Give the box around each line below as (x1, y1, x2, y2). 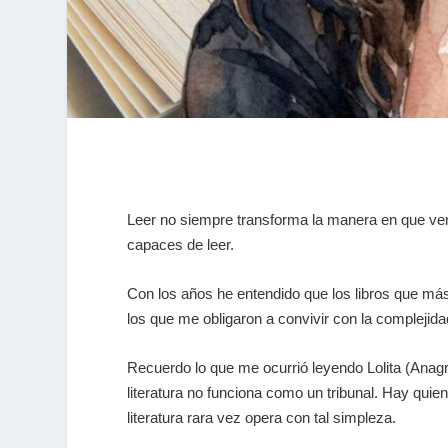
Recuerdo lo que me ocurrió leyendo (127, 359, 368, 377)
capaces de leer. (127, 236, 235, 254)
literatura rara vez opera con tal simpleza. (127, 409, 397, 427)
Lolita (367, 359, 402, 377)
